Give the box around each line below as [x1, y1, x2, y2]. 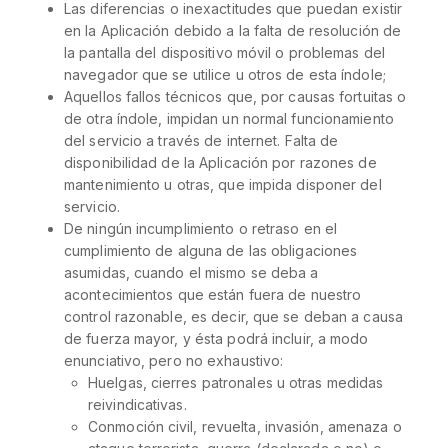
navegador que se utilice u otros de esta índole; [64, 66, 386, 83]
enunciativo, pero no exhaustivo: [64, 352, 284, 369]
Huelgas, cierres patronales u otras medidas [88, 374, 384, 391]
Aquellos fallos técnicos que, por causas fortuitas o [64, 88, 407, 105]
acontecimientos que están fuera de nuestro [64, 286, 362, 303]
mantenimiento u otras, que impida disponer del [64, 176, 382, 193]
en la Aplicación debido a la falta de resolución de [64, 22, 402, 39]
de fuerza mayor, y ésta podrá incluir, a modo [64, 330, 369, 347]
